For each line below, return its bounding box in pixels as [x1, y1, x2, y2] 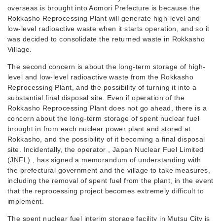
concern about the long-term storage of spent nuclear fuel [7, 114, 199, 122]
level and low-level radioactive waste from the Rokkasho [7, 73, 194, 81]
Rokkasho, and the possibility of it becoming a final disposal [7, 135, 205, 143]
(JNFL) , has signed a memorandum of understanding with [7, 156, 201, 164]
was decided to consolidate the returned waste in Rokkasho [7, 35, 205, 43]
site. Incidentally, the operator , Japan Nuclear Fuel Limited [7, 146, 204, 153]
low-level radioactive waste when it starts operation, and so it [7, 25, 210, 33]
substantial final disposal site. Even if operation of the [7, 94, 184, 102]
